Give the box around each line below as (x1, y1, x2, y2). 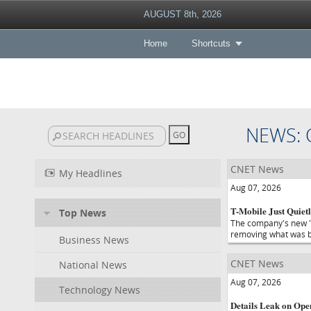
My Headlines (59, 167, 122, 180)
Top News (59, 206, 106, 219)
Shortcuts (191, 38, 230, 49)
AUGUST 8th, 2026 (143, 9, 221, 19)
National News (59, 258, 127, 271)
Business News (59, 233, 129, 246)
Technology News (59, 283, 140, 296)
